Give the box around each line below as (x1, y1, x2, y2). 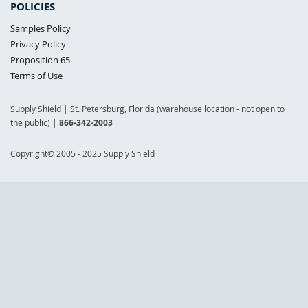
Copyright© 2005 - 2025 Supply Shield (10, 147, 155, 159)
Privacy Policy (10, 37, 66, 50)
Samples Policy (10, 21, 71, 34)
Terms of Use (10, 69, 63, 82)
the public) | (10, 116, 59, 128)
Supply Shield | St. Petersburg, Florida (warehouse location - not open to (10, 102, 285, 114)
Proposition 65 (10, 53, 70, 66)
